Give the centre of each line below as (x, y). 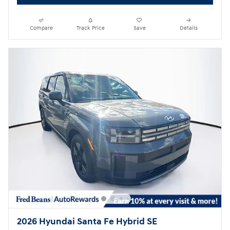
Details (188, 28)
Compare (42, 28)
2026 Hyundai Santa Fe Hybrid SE (87, 222)
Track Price (90, 28)
